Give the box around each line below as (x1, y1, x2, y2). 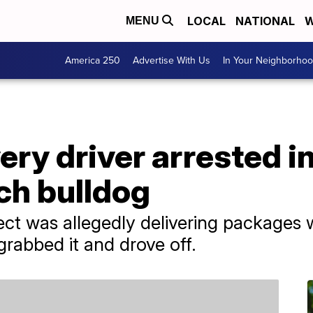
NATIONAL (235, 14, 295, 28)
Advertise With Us (133, 53, 210, 68)
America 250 (65, 53, 120, 68)
